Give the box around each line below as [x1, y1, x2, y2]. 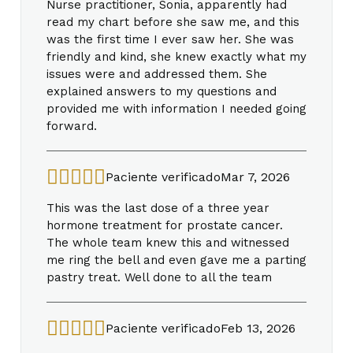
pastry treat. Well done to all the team [46, 269, 272, 284]
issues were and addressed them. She [46, 66, 267, 81]
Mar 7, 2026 [221, 169, 290, 184]
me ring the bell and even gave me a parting [46, 252, 307, 267]
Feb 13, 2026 [221, 320, 295, 336]
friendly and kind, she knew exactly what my [46, 49, 307, 64]
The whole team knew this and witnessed [46, 235, 289, 250]
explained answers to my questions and [46, 84, 277, 98]
